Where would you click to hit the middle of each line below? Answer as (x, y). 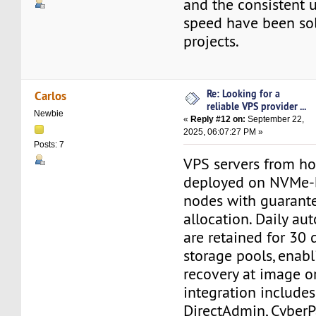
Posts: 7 (49, 145)
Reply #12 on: (218, 119)
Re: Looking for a (244, 93)
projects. (212, 42)
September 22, (275, 119)
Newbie (49, 114)
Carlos (50, 96)
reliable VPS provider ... (257, 106)
